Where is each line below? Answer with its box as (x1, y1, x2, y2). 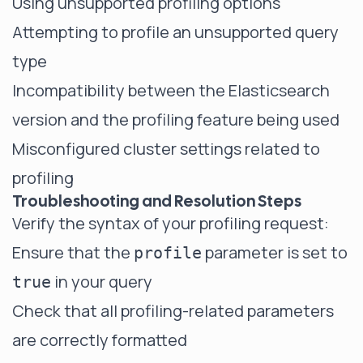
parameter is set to (202, 241, 348, 263)
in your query (51, 271, 152, 293)
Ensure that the (12, 241, 134, 263)
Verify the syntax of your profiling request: (12, 212, 329, 234)
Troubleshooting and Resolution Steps (12, 190, 301, 211)
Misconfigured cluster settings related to (12, 138, 320, 160)
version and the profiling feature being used (12, 109, 340, 130)
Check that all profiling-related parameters (12, 300, 334, 322)
